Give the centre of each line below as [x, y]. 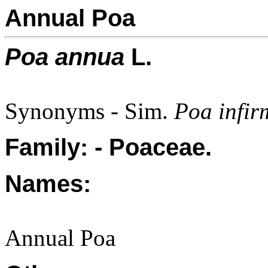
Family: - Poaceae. [108, 147]
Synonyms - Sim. [89, 111]
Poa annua [68, 57]
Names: [48, 184]
